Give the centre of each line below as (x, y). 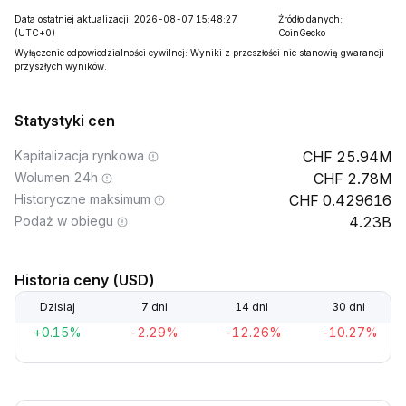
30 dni (349, 307)
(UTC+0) (35, 33)
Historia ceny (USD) (85, 280)
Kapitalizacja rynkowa (79, 155)
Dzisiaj (57, 307)
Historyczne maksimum (82, 199)
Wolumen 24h (56, 177)
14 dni (252, 307)
